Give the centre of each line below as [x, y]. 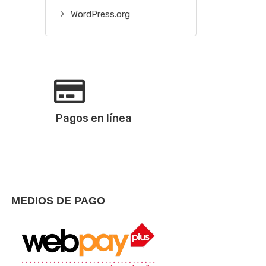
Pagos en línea [94, 118]
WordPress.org [100, 14]
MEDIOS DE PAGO [58, 201]
